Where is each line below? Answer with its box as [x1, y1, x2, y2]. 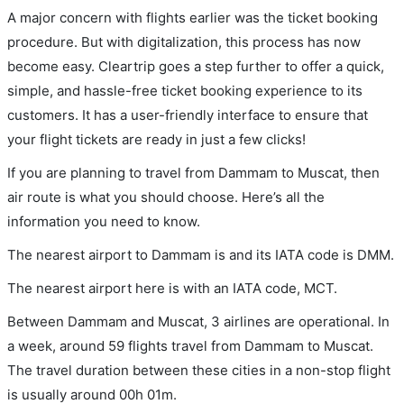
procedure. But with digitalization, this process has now [7, 32, 361, 50]
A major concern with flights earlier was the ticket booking [7, 8, 378, 26]
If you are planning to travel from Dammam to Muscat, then [7, 163, 380, 181]
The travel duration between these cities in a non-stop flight [7, 361, 390, 379]
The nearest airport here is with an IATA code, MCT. [7, 279, 337, 297]
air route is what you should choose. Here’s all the [7, 188, 325, 206]
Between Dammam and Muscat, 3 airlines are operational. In [7, 312, 390, 330]
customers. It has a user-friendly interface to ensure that [7, 106, 368, 124]
